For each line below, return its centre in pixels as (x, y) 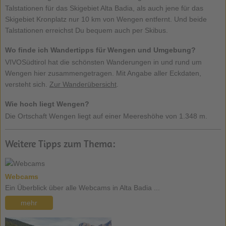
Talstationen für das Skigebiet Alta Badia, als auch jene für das (104, 8)
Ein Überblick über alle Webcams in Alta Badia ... (82, 188)
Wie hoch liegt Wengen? (47, 104)
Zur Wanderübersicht (83, 84)
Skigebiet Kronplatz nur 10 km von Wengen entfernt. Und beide (106, 19)
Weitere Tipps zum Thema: (60, 144)
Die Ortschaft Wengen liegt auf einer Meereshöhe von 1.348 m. (106, 116)
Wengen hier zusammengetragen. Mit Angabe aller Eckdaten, (103, 73)
